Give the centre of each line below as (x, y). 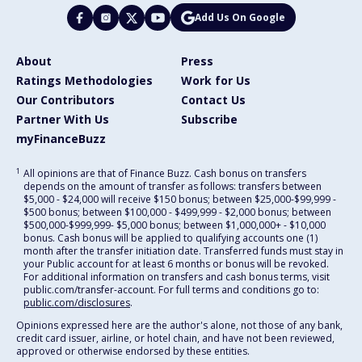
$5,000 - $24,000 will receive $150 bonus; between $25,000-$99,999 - (180, 200)
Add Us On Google (240, 17)
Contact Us (213, 100)
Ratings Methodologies (84, 81)
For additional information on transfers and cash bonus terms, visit (177, 277)
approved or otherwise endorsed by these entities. (133, 351)
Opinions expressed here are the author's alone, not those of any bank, (179, 326)
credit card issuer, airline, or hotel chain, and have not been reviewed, (175, 339)
